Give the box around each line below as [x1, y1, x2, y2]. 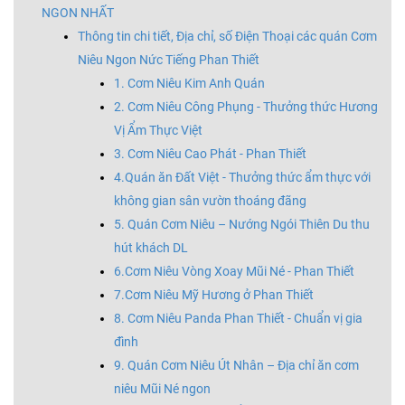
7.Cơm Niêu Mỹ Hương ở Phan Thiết [114, 287, 314, 303]
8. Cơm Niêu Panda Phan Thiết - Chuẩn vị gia [114, 310, 363, 326]
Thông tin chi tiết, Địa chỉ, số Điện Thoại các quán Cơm [78, 28, 377, 44]
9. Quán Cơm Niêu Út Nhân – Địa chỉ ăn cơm [114, 357, 359, 373]
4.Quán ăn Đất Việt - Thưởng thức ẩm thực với [114, 169, 371, 185]
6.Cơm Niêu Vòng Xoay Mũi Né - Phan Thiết [114, 263, 354, 279]
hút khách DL [114, 240, 188, 256]
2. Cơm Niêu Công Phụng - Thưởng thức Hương [114, 99, 378, 115]
